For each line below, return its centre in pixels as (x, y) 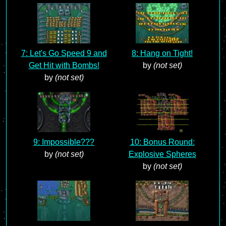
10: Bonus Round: (162, 142)
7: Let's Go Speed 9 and (64, 53)
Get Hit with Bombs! (64, 65)
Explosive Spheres (162, 154)
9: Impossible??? (64, 142)
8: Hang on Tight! (162, 53)
